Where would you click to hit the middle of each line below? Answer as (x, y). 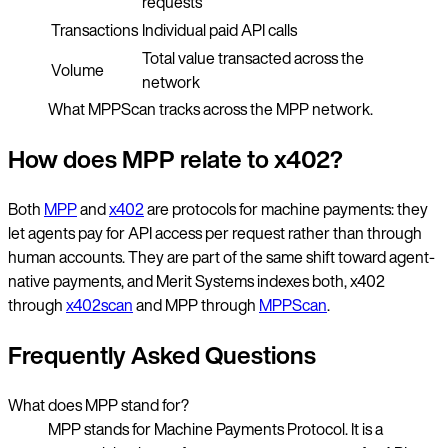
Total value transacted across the (253, 58)
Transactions (94, 30)
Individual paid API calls (219, 30)
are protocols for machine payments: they (286, 208)
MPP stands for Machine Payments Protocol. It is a (215, 428)
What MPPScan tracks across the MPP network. (210, 109)
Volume (77, 70)
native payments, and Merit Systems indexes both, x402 (196, 280)
